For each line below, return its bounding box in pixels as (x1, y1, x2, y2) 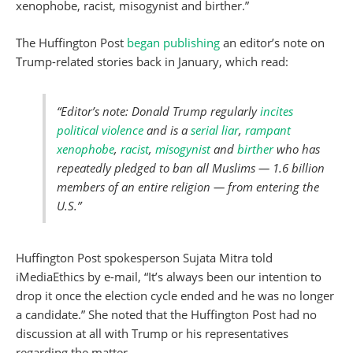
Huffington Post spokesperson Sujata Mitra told (16, 250, 273, 266)
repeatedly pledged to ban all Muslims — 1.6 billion (57, 160, 325, 176)
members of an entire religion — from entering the (57, 179, 319, 195)
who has (273, 141, 320, 157)
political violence (57, 122, 143, 138)
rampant (245, 122, 291, 138)
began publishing (127, 35, 220, 50)
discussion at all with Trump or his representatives (16, 325, 288, 341)
